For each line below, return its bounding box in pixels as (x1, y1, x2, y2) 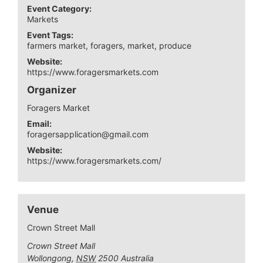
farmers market (27, 40, 86, 50)
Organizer (27, 83, 77, 96)
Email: (27, 118, 52, 129)
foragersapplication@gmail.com (27, 129, 149, 139)
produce (159, 40, 192, 50)
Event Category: (27, 3, 92, 14)
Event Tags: (27, 29, 74, 40)
